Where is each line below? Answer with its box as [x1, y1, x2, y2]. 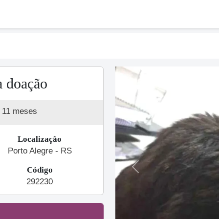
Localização [18, 134, 62, 144]
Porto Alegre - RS [7, 146, 72, 155]
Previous [134, 167, 166, 176]
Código [26, 165, 53, 175]
